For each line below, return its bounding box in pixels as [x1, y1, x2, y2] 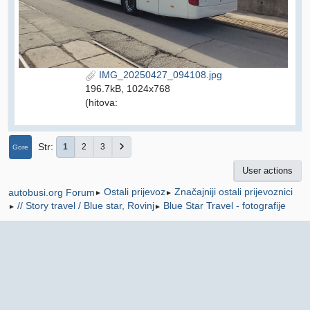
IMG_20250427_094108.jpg [95, 69, 222, 81]
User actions [242, 165, 293, 176]
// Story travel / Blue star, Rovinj [17, 200, 154, 212]
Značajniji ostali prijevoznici [174, 186, 293, 198]
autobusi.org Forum [8, 186, 95, 198]
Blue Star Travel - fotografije [163, 200, 286, 212]
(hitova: [84, 97, 118, 109]
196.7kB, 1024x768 [84, 83, 170, 95]
